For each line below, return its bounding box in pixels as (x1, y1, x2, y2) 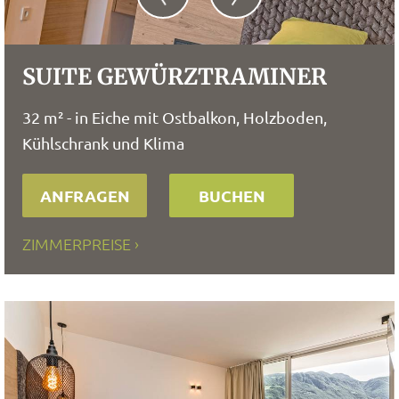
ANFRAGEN (39, 185, 130, 206)
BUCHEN (198, 185, 265, 206)
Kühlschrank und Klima (22, 134, 184, 152)
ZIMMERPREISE (22, 233, 131, 254)
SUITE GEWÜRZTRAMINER (22, 62, 327, 91)
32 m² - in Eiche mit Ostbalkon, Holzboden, (22, 108, 327, 126)
